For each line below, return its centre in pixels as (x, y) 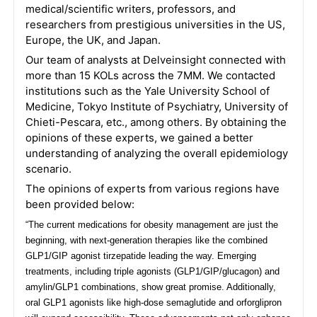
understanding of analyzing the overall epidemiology (156, 154)
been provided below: (80, 204)
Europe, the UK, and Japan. (93, 40)
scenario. (48, 169)
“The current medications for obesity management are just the (151, 225)
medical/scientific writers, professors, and (130, 9)
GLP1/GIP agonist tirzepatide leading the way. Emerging (140, 256)
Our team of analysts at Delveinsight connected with (155, 60)
